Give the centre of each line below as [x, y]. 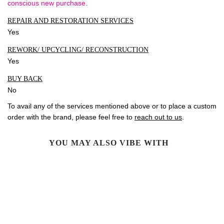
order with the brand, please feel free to [71, 117]
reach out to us [158, 117]
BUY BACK [25, 79]
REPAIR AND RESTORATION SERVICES [70, 21]
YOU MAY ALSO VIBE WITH [108, 142]
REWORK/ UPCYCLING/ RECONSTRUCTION [78, 50]
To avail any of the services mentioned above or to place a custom [112, 106]
